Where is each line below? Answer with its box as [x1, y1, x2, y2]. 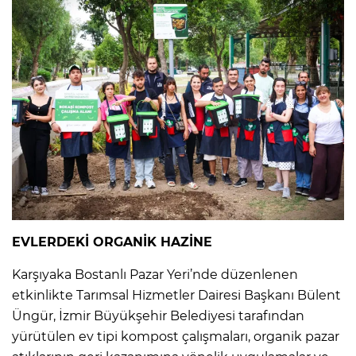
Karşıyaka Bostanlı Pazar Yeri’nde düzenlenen [12, 267, 298, 283]
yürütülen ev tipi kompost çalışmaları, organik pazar [12, 329, 339, 345]
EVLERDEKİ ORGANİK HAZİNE [12, 234, 212, 250]
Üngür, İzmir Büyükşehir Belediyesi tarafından [12, 308, 304, 324]
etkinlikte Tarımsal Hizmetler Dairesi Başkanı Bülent [12, 288, 341, 304]
